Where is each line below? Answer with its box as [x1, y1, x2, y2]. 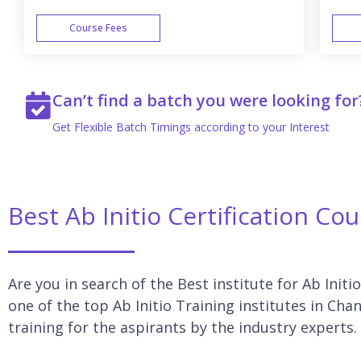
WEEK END [264, 55, 302, 93]
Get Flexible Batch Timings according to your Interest [52, 119, 333, 135]
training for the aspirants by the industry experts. [8, 317, 357, 338]
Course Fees [69, 21, 127, 35]
